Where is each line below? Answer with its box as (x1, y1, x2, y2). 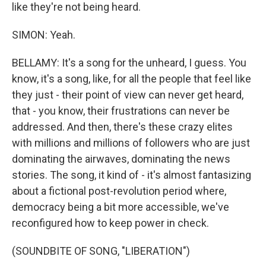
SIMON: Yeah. (12, 28, 75, 41)
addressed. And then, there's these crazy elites (12, 121, 233, 133)
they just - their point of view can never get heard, (12, 88, 243, 101)
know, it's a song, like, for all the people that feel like (12, 72, 251, 85)
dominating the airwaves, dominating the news (12, 153, 230, 165)
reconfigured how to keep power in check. (12, 217, 209, 229)
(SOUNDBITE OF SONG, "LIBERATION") (12, 245, 190, 257)
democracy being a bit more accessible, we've (12, 201, 229, 213)
